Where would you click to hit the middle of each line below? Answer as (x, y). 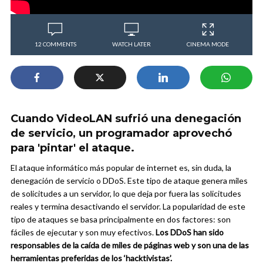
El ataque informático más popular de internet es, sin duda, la (121, 168)
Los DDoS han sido (190, 232)
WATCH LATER (131, 44)
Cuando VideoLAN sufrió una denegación (126, 119)
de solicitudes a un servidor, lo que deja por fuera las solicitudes (126, 193)
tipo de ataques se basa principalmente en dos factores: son (121, 219)
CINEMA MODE (208, 44)
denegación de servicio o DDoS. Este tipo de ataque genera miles (129, 181)
